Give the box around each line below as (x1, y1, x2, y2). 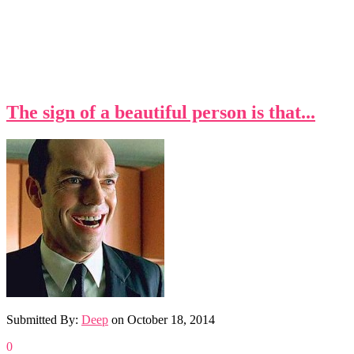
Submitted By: (6, 312, 81, 326)
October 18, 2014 (127, 312, 215, 326)
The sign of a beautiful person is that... (6, 101, 315, 122)
